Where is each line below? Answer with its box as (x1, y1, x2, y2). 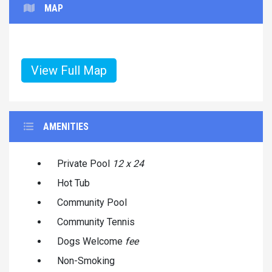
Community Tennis (57, 216, 135, 228)
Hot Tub (57, 177, 90, 189)
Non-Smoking (57, 254, 115, 267)
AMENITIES (43, 120, 89, 132)
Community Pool (57, 196, 127, 208)
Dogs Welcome (57, 235, 125, 247)
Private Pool (57, 157, 112, 169)
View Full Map (31, 63, 107, 78)
